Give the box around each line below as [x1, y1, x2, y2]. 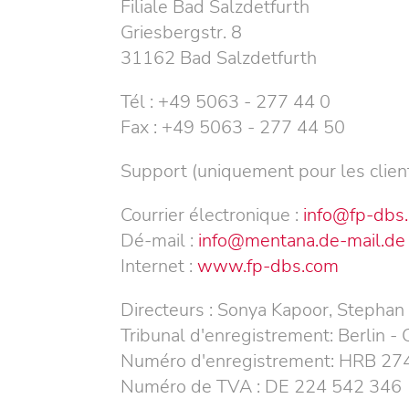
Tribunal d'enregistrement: [121, 323, 338, 348]
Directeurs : [121, 298, 217, 322]
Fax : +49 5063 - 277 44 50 [121, 115, 345, 140]
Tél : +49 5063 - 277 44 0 [121, 89, 330, 114]
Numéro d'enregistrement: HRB [121, 349, 381, 373]
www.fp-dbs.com [197, 254, 339, 278]
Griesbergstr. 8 [121, 20, 242, 45]
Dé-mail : [121, 228, 194, 253]
